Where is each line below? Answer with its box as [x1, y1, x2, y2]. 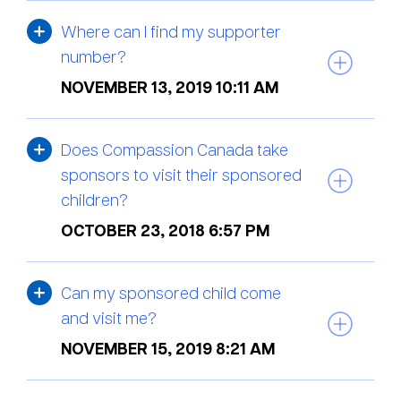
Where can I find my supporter [61, 21, 281, 41]
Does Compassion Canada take [61, 139, 288, 159]
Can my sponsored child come [61, 282, 281, 303]
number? [61, 46, 126, 66]
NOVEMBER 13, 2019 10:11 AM [61, 75, 278, 98]
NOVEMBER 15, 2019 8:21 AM [61, 337, 275, 360]
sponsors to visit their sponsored [61, 164, 302, 184]
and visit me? [61, 307, 157, 328]
